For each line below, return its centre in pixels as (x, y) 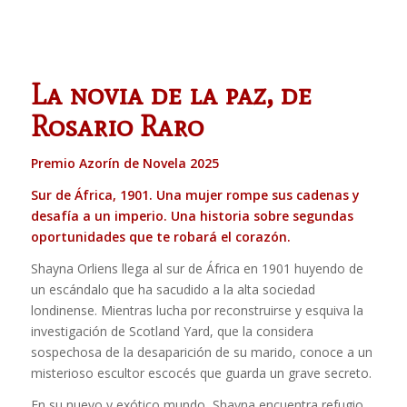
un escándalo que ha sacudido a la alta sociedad (173, 289)
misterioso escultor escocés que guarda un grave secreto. (201, 372)
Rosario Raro (117, 125)
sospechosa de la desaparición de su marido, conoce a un (201, 352)
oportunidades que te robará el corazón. (160, 236)
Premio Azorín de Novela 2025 (124, 163)
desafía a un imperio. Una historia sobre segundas (192, 215)
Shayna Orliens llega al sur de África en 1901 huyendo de (197, 268)
